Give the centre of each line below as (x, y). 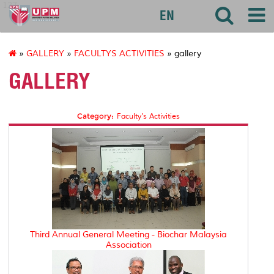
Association (128, 245)
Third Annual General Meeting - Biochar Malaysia (128, 235)
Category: (95, 116)
